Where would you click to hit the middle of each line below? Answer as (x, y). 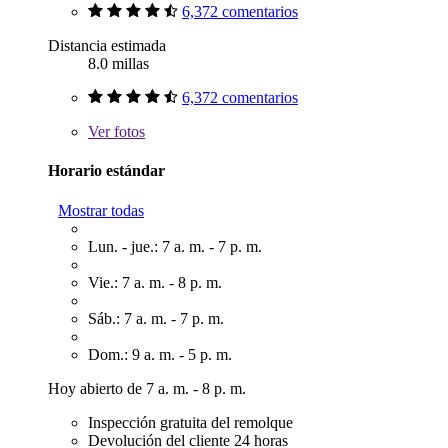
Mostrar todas (101, 210)
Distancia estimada (107, 45)
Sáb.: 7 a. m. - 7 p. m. (156, 318)
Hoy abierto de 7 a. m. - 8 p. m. (147, 388)
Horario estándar (106, 171)
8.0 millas (118, 63)
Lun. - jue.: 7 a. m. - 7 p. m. (175, 246)
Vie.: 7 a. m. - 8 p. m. (155, 282)
